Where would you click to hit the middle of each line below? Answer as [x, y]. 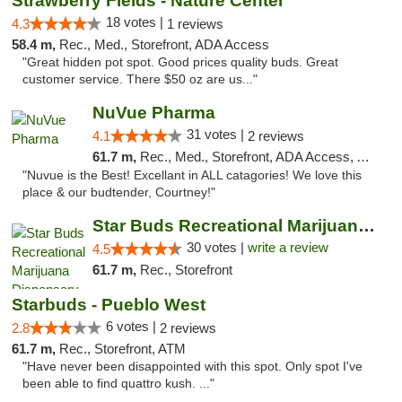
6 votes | [133, 326]
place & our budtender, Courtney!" [119, 192]
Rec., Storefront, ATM [122, 349]
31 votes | [217, 134]
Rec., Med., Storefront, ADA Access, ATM [248, 157]
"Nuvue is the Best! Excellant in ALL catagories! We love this [192, 175]
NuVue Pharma [153, 113]
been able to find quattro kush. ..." [118, 384]
